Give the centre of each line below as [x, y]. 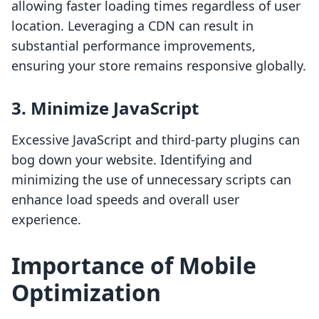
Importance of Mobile [134, 266]
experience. [46, 220]
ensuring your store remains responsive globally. [159, 66]
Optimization [86, 293]
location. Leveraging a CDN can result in [132, 26]
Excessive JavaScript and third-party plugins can [156, 140]
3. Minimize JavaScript [105, 108]
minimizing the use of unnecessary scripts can [151, 180]
